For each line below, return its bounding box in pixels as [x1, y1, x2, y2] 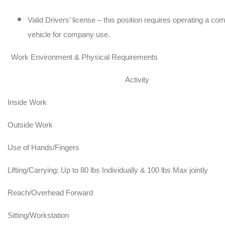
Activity [125, 75, 149, 84]
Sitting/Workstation [8, 211, 69, 219]
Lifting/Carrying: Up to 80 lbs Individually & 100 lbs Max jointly [8, 166, 208, 174]
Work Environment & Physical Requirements [11, 53, 158, 61]
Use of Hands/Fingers [8, 143, 79, 152]
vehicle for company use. [28, 30, 110, 39]
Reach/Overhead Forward [8, 188, 93, 197]
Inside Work [8, 98, 47, 106]
